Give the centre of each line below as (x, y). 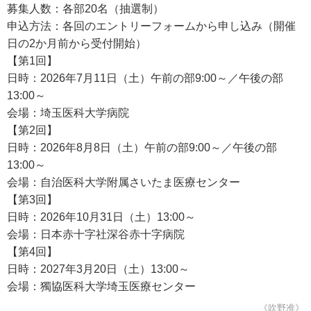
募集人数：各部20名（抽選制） (85, 9)
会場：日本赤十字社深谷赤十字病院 (96, 234)
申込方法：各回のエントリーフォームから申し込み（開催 (151, 26)
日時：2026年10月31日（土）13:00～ (101, 217)
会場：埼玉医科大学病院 (68, 113)
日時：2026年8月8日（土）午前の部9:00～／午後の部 (142, 148)
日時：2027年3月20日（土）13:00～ (98, 269)
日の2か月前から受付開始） (77, 43)
